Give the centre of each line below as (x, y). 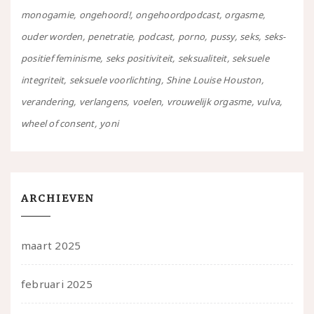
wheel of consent (58, 124)
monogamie (48, 15)
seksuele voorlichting (115, 80)
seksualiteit (202, 59)
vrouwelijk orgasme (209, 102)
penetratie (110, 37)
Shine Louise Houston (214, 80)
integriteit (43, 80)
